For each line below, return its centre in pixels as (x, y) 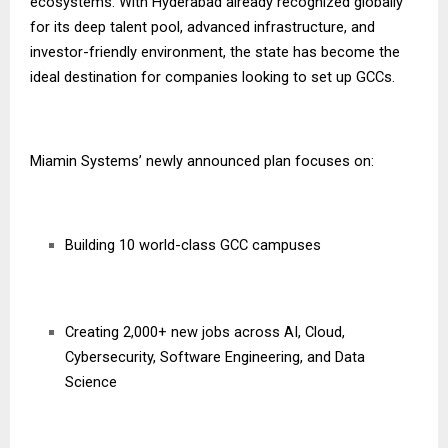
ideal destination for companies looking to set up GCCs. (212, 77)
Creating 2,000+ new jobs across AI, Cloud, (205, 332)
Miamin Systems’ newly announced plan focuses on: (202, 161)
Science (91, 382)
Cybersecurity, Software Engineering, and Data (215, 357)
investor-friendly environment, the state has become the (215, 52)
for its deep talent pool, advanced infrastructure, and (202, 27)
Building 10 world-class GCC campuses (193, 245)
